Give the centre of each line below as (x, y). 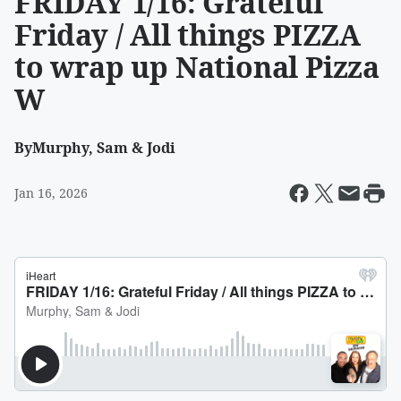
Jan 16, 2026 (51, 193)
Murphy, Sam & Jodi (104, 148)
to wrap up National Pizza (197, 67)
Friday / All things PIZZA (188, 34)
